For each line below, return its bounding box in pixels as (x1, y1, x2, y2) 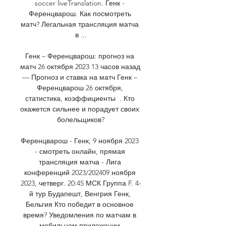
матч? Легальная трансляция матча (21, 19, 139, 29)
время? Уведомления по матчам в (23, 210, 136, 219)
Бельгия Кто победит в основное (26, 199, 134, 209)
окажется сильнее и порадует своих (20, 104, 139, 114)
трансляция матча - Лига (38, 157, 121, 166)
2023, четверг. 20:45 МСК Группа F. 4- (20, 178, 141, 188)
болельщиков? (57, 115, 104, 124)
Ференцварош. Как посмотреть (28, 9, 131, 18)
